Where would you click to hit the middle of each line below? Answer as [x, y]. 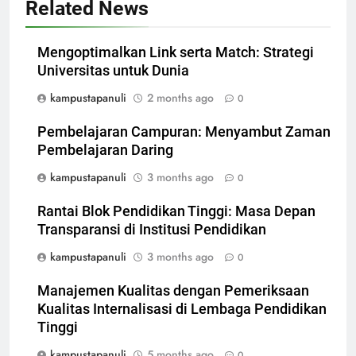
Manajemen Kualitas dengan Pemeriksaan [173, 291]
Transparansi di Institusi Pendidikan [152, 230]
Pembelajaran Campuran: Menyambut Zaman [184, 132]
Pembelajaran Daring [105, 151]
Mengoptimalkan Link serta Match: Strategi [176, 53]
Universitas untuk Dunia [113, 71]
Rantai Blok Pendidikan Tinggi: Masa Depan [176, 212]
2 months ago [180, 98]
